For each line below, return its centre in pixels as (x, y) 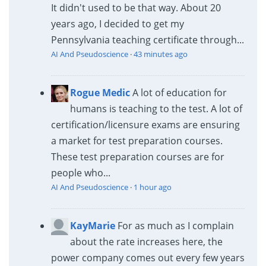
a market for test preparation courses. (137, 140)
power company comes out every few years (148, 257)
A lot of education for (179, 92)
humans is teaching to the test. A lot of (156, 108)
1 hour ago (152, 187)
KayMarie (92, 225)
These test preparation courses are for (137, 156)
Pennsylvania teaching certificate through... (147, 39)
